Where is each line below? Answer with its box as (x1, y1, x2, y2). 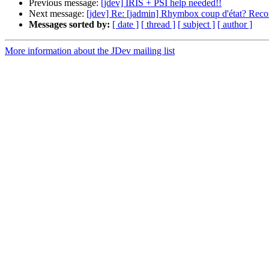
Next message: (29, 8, 86, 19)
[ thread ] (141, 19, 175, 30)
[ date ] (112, 19, 139, 30)
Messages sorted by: (29, 19, 110, 30)
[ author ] (217, 19, 252, 30)
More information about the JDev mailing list (5, 46, 175, 56)
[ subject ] (178, 19, 215, 30)
